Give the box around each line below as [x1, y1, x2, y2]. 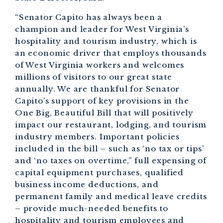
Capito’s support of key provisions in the [15, 96, 189, 106]
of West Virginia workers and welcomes [15, 60, 185, 70]
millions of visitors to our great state [15, 72, 172, 82]
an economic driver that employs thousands [15, 48, 207, 58]
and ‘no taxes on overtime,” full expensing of [15, 155, 207, 165]
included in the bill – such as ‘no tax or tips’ [15, 143, 204, 153]
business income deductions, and [15, 179, 159, 189]
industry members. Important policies [15, 131, 180, 141]
